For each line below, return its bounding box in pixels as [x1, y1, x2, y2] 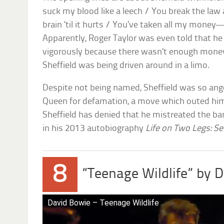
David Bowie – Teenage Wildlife [47, 198, 159, 208]
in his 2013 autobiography [42, 124, 146, 134]
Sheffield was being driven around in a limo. [42, 61, 210, 71]
